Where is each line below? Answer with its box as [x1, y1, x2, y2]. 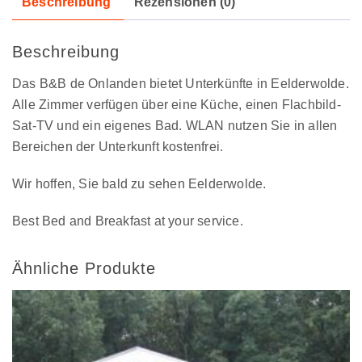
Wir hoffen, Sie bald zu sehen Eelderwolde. [12, 177, 267, 192]
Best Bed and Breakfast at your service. [12, 214, 243, 229]
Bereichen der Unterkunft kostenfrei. [12, 140, 224, 154]
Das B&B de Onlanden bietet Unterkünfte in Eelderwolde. [12, 77, 349, 91]
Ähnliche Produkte [12, 259, 156, 278]
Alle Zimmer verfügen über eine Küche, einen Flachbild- [12, 98, 341, 112]
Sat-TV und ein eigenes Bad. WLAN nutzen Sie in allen [12, 119, 338, 133]
